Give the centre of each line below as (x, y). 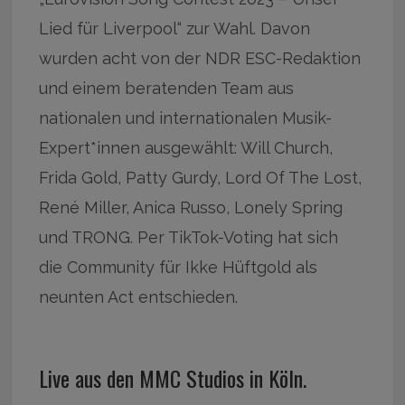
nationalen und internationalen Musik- (186, 118)
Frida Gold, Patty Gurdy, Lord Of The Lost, (201, 177)
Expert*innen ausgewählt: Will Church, (186, 147)
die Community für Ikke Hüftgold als (179, 267)
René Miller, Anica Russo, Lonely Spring (191, 207)
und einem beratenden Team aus (167, 88)
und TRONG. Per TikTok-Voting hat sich (189, 237)
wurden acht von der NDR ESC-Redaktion (200, 58)
